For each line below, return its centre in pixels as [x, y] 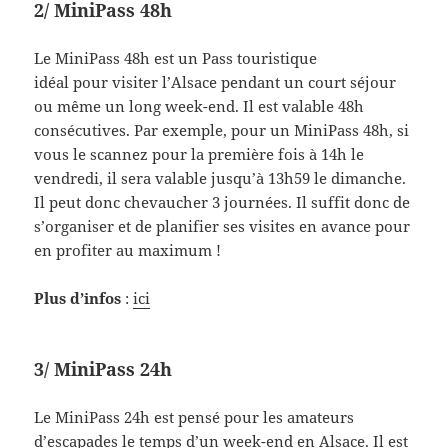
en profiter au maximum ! [128, 249]
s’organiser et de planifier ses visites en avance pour [222, 225]
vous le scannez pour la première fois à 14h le [199, 153]
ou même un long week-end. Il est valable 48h [199, 105]
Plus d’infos [78, 297]
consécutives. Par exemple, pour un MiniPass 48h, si [222, 129]
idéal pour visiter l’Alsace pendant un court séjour [215, 81]
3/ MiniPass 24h [103, 368]
